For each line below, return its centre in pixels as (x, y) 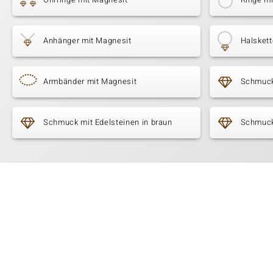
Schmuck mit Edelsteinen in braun (108, 122)
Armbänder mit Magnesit (90, 82)
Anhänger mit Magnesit (87, 41)
